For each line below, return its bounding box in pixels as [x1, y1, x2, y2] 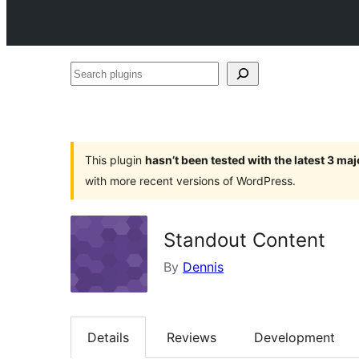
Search [70, 65, 111, 81]
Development [254, 329, 335, 346]
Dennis [183, 259, 224, 275]
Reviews [167, 329, 216, 346]
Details [87, 329, 129, 346]
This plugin [85, 153, 145, 167]
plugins [70, 89, 113, 105]
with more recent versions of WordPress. [85, 174, 296, 188]
